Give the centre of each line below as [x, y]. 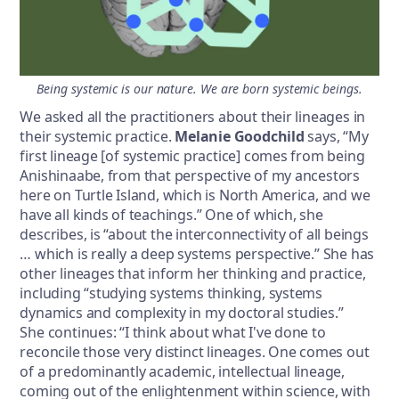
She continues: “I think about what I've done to [173, 332]
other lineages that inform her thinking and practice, [193, 273]
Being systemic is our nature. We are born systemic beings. [199, 88]
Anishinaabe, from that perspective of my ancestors [190, 175]
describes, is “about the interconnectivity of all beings [194, 234]
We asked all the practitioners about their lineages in [193, 116]
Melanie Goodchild [241, 136]
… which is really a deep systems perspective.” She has [197, 253]
